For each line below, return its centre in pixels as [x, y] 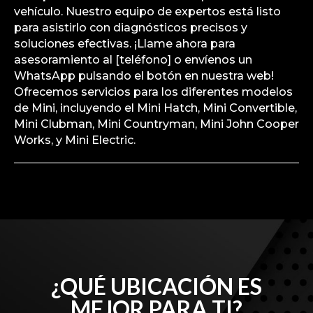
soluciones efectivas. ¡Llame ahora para [125, 43]
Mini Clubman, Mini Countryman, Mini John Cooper [156, 124]
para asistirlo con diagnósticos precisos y [131, 27]
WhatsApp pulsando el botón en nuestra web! [144, 75]
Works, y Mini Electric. [75, 140]
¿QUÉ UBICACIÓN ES [156, 286]
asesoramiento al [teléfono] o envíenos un [133, 59]
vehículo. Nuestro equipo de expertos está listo [147, 11]
